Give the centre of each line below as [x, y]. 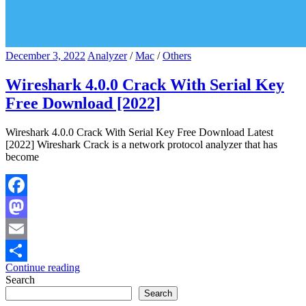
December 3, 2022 [45, 55]
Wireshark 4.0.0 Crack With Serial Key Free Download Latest [139, 132]
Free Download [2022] [83, 103]
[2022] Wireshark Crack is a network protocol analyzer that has [141, 144]
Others [177, 55]
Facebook [27, 206]
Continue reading [43, 267]
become [22, 156]
